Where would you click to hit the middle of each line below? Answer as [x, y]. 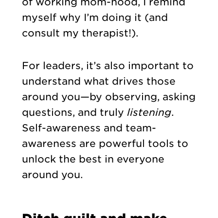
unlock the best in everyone [93, 159]
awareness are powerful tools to [105, 143]
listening [149, 112]
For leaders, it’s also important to [108, 65]
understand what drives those [99, 81]
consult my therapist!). [81, 33]
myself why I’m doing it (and [95, 18]
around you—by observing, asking [109, 97]
